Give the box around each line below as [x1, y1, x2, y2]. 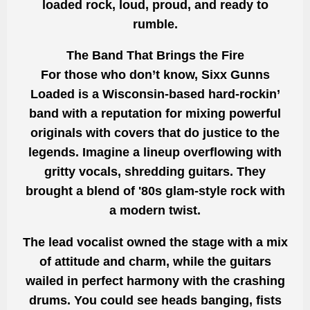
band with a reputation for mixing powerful [29, 107, 281, 121]
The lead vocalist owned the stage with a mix [22, 235, 288, 249]
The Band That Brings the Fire [66, 48, 244, 63]
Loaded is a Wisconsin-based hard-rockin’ [30, 87, 280, 102]
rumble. [132, 17, 178, 31]
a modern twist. [109, 203, 201, 218]
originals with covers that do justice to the [30, 126, 280, 140]
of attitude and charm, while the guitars [39, 254, 271, 268]
